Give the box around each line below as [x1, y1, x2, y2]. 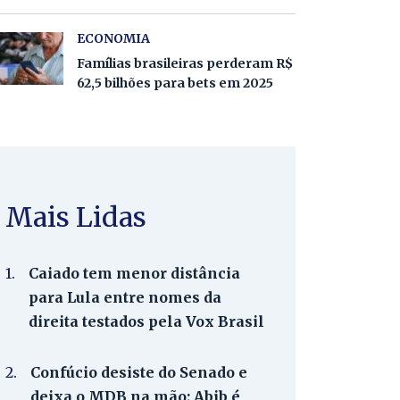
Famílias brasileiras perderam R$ [77, 55, 293, 71]
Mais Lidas [5, 200, 146, 234]
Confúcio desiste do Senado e [30, 363, 247, 381]
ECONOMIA [77, 30, 150, 46]
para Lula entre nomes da [29, 288, 221, 306]
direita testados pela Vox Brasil [29, 312, 264, 330]
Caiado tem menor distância [29, 264, 240, 282]
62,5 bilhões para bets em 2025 [77, 75, 273, 91]
